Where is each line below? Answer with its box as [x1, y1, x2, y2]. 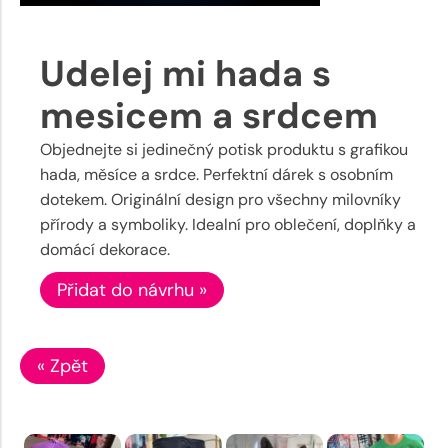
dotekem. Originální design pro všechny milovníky [40, 188, 401, 210]
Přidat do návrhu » [57, 277, 207, 302]
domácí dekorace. [40, 238, 170, 260]
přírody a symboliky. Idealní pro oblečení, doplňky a [40, 213, 416, 235]
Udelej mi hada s [40, 49, 331, 97]
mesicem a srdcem [40, 91, 378, 139]
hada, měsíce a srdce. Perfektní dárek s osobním [40, 163, 393, 185]
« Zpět [37, 353, 88, 378]
